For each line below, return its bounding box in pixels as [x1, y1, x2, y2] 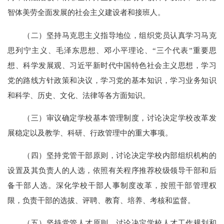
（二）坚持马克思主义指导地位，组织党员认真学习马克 [7, 30, 216, 39]
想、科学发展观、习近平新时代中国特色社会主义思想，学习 [7, 60, 216, 69]
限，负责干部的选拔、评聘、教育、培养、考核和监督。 [7, 195, 195, 204]
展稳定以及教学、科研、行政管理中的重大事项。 [7, 128, 173, 137]
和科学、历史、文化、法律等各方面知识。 [7, 90, 150, 99]
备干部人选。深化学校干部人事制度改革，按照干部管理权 [7, 180, 216, 189]
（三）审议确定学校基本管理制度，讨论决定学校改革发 [7, 113, 216, 122]
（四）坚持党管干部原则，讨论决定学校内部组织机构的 [7, 150, 216, 159]
